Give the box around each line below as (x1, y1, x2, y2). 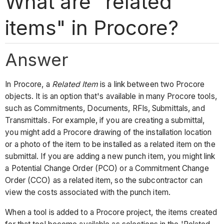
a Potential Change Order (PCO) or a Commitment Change (5, 163, 209, 173)
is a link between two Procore (98, 79, 205, 89)
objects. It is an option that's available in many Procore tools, (5, 91, 217, 101)
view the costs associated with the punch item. (5, 187, 173, 197)
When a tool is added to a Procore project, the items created (5, 207, 217, 217)
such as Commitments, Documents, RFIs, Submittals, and (5, 103, 205, 113)
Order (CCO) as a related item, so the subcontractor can (5, 175, 202, 185)
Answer (5, 48, 69, 70)
